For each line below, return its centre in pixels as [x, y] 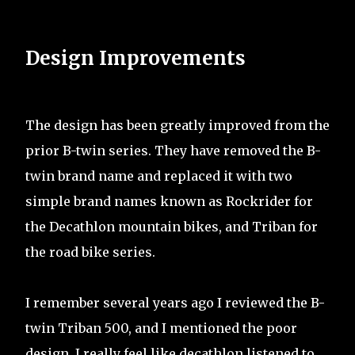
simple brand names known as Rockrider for [169, 202]
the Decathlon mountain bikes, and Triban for [172, 227]
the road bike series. [90, 252]
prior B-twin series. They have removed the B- [173, 151]
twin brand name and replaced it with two [159, 176]
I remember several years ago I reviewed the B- [175, 303]
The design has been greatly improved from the [177, 126]
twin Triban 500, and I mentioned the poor [161, 328]
